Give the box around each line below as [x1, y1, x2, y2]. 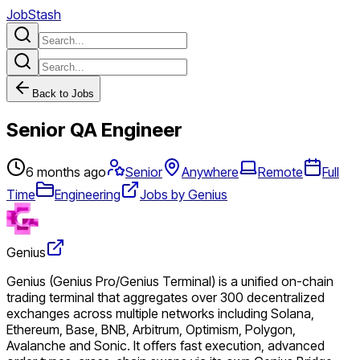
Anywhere [182, 163, 239, 180]
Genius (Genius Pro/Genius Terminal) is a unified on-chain [6, 272, 333, 289]
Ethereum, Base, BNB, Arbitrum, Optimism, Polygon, [6, 321, 296, 337]
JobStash [6, 6, 61, 22]
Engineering [55, 186, 121, 202]
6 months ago [26, 163, 106, 180]
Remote [258, 163, 303, 180]
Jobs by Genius [140, 186, 227, 202]
